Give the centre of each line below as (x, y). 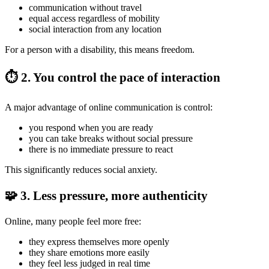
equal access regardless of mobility (94, 18)
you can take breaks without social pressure (111, 139)
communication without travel (85, 7)
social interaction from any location (95, 29)
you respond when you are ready (91, 128)
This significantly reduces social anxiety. (81, 170)
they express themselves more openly (99, 241)
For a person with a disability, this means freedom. (100, 49)
